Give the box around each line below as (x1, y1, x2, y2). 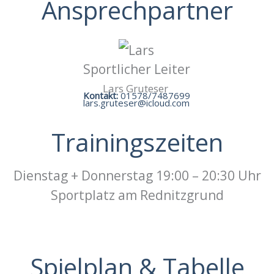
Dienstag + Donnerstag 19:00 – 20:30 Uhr (13, 167, 261, 185)
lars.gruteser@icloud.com (83, 97, 190, 109)
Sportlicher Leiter (83, 61, 190, 78)
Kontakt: (83, 89, 120, 102)
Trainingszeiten (51, 125, 223, 160)
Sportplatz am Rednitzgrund (50, 187, 224, 204)
